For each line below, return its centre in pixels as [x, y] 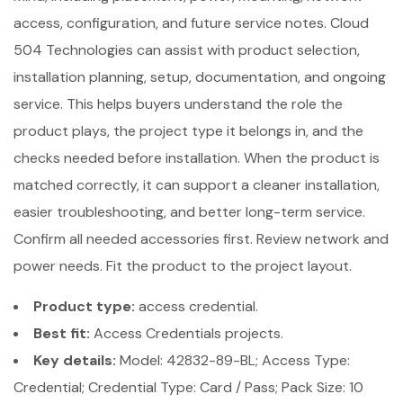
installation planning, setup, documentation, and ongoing [200, 77]
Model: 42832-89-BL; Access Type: [233, 360]
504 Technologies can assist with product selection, [187, 50]
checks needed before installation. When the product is [197, 158]
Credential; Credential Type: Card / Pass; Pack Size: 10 [188, 387]
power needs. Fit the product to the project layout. [183, 266]
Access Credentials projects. [187, 333]
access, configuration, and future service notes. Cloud [191, 23]
